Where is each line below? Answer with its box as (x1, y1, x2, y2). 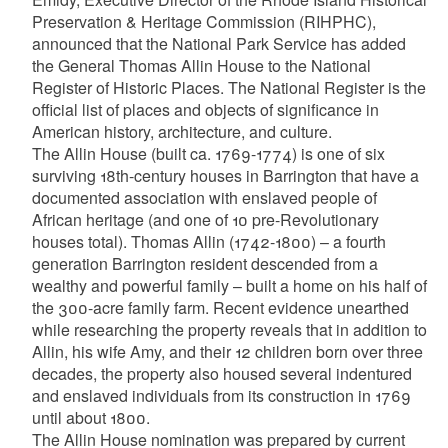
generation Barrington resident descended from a (31, 252, 378, 275)
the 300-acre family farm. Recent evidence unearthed (31, 296, 409, 319)
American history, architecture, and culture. (31, 120, 336, 143)
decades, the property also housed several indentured (31, 362, 412, 385)
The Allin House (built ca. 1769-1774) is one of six (31, 142, 385, 165)
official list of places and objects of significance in (31, 98, 379, 121)
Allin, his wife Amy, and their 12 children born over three (31, 340, 423, 363)
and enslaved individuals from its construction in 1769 (31, 384, 411, 407)
